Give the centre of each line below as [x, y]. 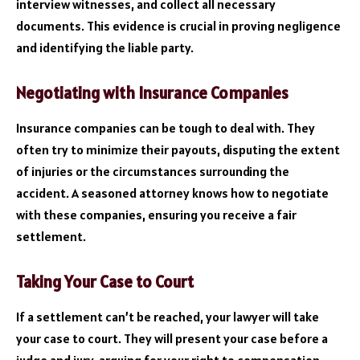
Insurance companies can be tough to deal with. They [166, 128]
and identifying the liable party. [105, 48]
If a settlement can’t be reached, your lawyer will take [168, 317]
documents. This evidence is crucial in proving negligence [178, 26]
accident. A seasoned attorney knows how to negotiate [172, 193]
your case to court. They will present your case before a [172, 339]
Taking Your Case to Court [105, 282]
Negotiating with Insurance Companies [152, 94]
